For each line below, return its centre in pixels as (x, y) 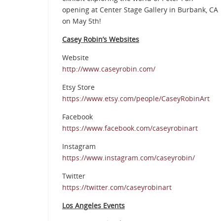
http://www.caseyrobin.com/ (109, 69)
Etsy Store (78, 87)
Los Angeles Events (93, 206)
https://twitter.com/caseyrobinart (117, 187)
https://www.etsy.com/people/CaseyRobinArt (136, 99)
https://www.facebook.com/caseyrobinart (130, 128)
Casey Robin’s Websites (101, 39)
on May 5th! (82, 21)
